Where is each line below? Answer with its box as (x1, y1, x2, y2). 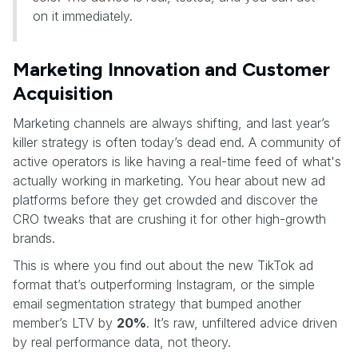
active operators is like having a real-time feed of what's (13, 153, 341, 169)
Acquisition (13, 81, 113, 105)
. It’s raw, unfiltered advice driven (146, 314, 337, 331)
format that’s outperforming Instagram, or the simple (13, 276, 315, 292)
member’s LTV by (13, 314, 117, 331)
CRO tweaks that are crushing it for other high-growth (13, 210, 326, 227)
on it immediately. (33, 7, 133, 24)
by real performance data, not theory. (13, 333, 231, 350)
